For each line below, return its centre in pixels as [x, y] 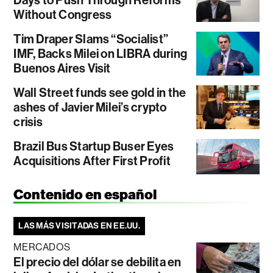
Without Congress [63, 14]
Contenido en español [85, 195]
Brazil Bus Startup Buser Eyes [94, 146]
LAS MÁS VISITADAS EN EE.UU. [79, 226]
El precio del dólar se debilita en [97, 262]
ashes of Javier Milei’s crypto [90, 107]
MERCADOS [42, 247]
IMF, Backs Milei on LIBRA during [101, 53]
